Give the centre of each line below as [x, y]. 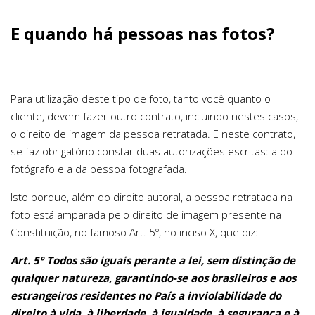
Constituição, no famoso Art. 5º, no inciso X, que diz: [134, 232]
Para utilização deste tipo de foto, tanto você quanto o [141, 98]
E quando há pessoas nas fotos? [143, 33]
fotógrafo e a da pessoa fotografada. [99, 168]
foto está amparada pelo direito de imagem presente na [146, 214]
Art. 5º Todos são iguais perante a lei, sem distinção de [153, 260]
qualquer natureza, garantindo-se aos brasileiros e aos [153, 277]
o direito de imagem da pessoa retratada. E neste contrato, [153, 133]
